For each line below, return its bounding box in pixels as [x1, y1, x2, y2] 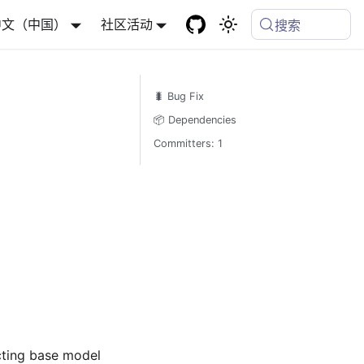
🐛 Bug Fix [153, 90, 204, 102]
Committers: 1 [153, 137, 223, 149]
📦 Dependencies [153, 114, 236, 126]
